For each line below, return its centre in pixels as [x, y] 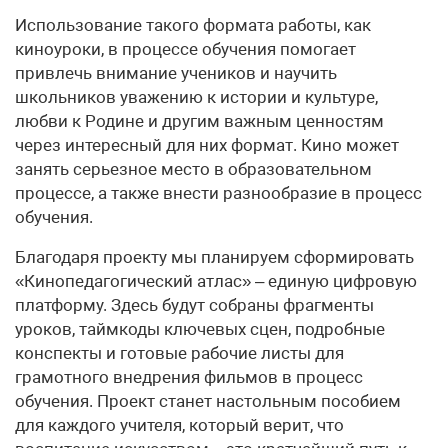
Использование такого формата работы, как [193, 25]
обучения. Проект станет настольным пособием [208, 401]
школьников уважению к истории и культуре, [196, 97]
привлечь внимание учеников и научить [176, 73]
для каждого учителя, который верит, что [179, 425]
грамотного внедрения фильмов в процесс [189, 377]
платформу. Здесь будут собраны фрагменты [194, 305]
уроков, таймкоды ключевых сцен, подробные [200, 329]
